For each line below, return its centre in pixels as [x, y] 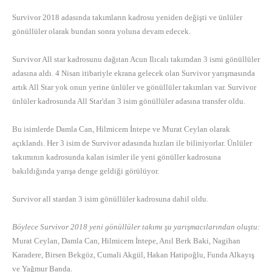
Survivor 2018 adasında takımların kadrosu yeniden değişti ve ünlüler [127, 18]
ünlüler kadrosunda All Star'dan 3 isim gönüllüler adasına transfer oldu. [129, 101]
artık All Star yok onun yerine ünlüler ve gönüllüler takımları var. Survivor [134, 87]
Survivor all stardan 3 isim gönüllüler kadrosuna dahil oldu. [110, 199]
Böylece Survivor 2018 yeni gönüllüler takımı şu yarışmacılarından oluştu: [136, 227]
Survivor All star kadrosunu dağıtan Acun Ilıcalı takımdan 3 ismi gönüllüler [136, 59]
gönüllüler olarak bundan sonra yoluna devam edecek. [101, 32]
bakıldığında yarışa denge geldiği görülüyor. [86, 171]
